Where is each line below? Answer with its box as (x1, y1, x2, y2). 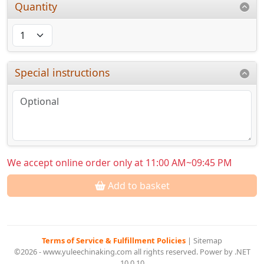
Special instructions (15, 65, 110, 80)
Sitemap (193, 235, 222, 246)
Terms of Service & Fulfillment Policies (42, 235, 187, 246)
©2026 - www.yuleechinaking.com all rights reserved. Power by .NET (14, 246, 250, 258)
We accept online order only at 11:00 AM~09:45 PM (7, 156, 232, 170)
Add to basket (105, 179, 170, 193)
